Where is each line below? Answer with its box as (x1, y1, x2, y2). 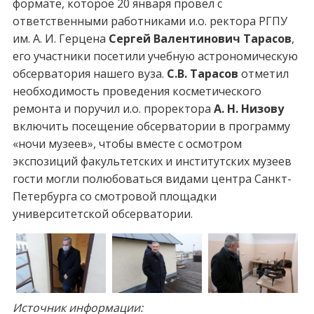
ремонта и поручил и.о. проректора (12, 100, 214, 116)
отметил (238, 65, 289, 81)
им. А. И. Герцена (12, 30, 109, 46)
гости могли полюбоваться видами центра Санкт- (12, 170, 292, 186)
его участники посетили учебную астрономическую (12, 48, 298, 64)
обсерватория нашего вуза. (12, 65, 167, 81)
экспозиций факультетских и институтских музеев (12, 153, 292, 169)
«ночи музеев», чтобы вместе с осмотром (12, 135, 242, 151)
